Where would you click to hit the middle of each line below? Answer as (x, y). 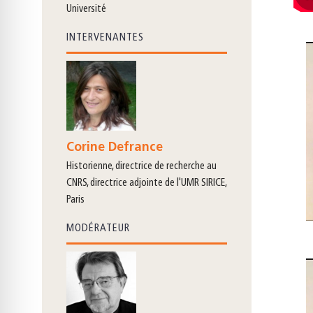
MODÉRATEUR (98, 229)
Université (86, 10)
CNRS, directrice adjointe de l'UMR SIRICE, (146, 184)
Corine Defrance (115, 148)
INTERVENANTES (105, 38)
